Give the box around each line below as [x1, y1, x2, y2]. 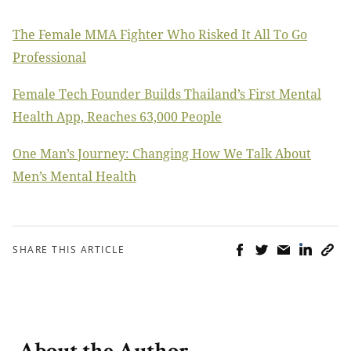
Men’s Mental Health [13, 168, 136, 186]
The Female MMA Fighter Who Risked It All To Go [13, 26, 307, 44]
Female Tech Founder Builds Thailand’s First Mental [13, 85, 321, 103]
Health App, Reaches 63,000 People [13, 108, 222, 126]
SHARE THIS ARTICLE [13, 243, 125, 257]
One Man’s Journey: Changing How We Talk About [13, 145, 311, 163]
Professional [13, 49, 86, 67]
